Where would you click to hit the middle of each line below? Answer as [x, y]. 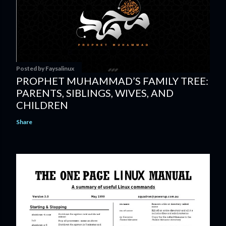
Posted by [31, 69]
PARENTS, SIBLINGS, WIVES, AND [95, 93]
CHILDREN [42, 105]
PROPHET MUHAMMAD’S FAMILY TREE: [112, 81]
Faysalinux [60, 69]
